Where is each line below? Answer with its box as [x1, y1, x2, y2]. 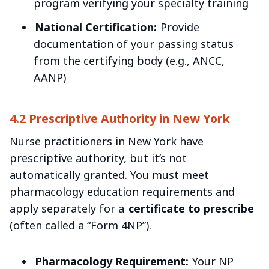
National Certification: [34, 19, 157, 34]
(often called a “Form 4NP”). [10, 217, 151, 232]
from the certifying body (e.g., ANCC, [34, 53, 225, 68]
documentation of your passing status [34, 36, 234, 51]
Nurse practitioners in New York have [10, 133, 204, 148]
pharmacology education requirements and [10, 184, 235, 199]
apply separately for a [10, 201, 127, 216]
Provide [157, 19, 200, 34]
